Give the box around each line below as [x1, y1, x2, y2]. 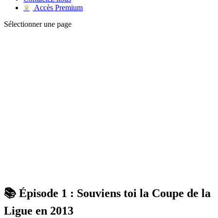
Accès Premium [33, 3, 83, 12]
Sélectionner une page [4, 20, 72, 28]
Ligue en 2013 [4, 204, 73, 217]
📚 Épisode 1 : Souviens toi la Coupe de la [4, 186, 211, 200]
